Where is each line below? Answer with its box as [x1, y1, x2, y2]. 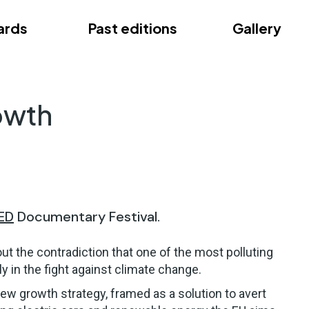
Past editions [88, 19, 177, 37]
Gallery [232, 19, 281, 37]
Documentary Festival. [14, 208, 160, 226]
